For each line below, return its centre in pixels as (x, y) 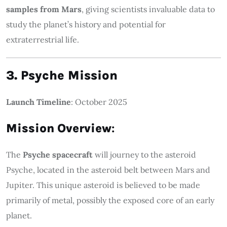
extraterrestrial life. (43, 39)
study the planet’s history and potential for (86, 24)
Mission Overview (59, 128)
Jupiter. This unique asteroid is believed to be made (103, 185)
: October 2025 (99, 102)
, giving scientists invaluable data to (148, 9)
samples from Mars (44, 9)
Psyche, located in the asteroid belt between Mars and (108, 169)
